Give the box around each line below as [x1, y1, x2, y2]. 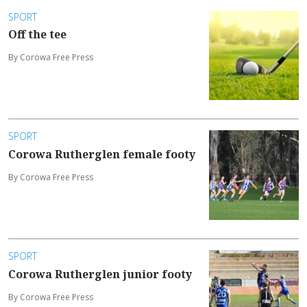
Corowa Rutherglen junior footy [8, 266, 192, 282]
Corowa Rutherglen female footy [8, 146, 195, 162]
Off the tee [8, 26, 66, 42]
